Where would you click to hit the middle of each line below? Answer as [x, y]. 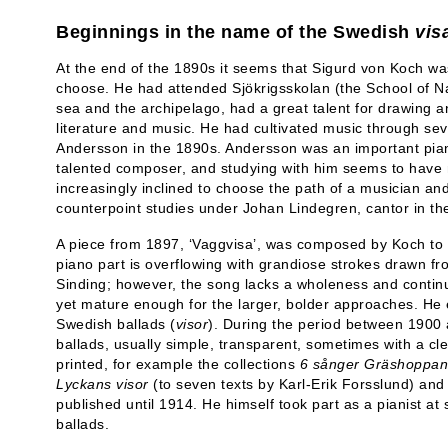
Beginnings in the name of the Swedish [235, 32]
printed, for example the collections [178, 364]
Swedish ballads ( [116, 324]
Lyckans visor [102, 384]
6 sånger [329, 364]
